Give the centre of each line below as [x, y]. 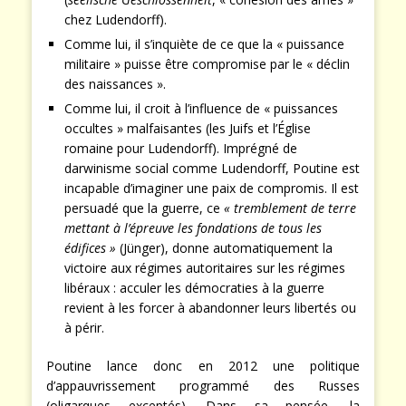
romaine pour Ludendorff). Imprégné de [181, 149]
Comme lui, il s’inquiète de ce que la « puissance [204, 44]
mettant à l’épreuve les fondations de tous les [193, 228]
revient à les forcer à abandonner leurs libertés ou [210, 308]
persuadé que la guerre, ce [144, 208]
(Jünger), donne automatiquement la [224, 248]
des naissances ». [115, 84]
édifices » [90, 248]
